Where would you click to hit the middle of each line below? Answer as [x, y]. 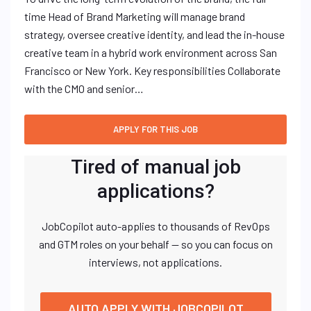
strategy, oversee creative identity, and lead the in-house [154, 34]
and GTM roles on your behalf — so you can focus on [155, 244]
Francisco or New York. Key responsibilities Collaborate [152, 70]
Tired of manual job [155, 167]
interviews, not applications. [155, 262]
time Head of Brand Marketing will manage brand [135, 16]
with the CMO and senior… [84, 89]
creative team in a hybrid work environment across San [151, 52]
